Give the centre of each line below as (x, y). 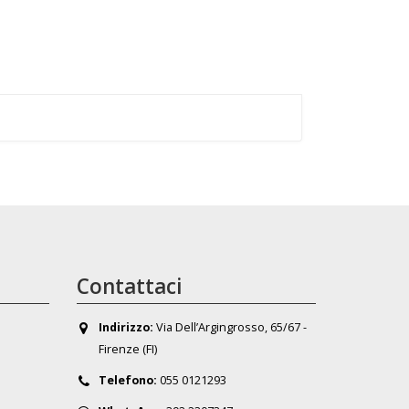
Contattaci (129, 286)
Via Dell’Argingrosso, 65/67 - (230, 327)
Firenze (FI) (127, 349)
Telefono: (127, 380)
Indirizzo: (126, 327)
